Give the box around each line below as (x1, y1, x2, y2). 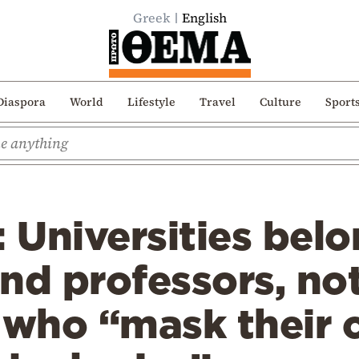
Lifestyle (127, 93, 175, 110)
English (181, 9, 227, 26)
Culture (259, 93, 301, 110)
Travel (199, 93, 236, 110)
